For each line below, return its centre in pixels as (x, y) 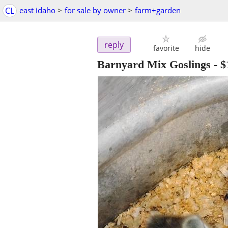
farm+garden (158, 10)
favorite (166, 48)
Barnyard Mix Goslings (154, 65)
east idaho (37, 10)
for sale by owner (95, 10)
